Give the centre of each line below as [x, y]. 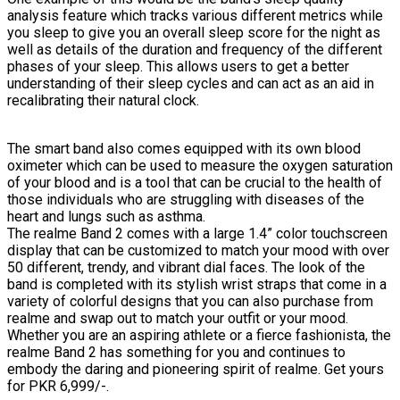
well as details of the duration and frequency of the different [195, 49]
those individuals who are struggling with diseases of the [186, 199]
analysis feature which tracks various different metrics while [195, 15]
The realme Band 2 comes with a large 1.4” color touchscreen [197, 233]
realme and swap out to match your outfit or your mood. [178, 318]
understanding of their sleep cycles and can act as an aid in [191, 83]
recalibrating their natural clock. [103, 100]
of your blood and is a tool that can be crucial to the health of [195, 182]
